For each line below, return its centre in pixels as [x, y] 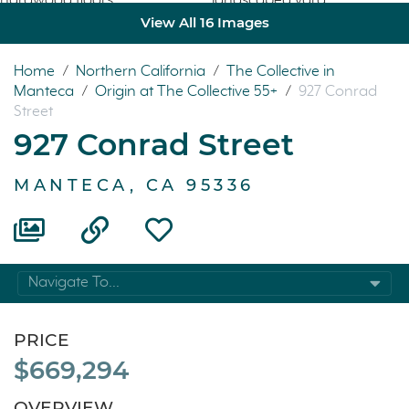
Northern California [142, 71]
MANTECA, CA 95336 [134, 185]
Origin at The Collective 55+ [188, 91]
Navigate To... [74, 283]
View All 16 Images [204, 23]
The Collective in [281, 71]
